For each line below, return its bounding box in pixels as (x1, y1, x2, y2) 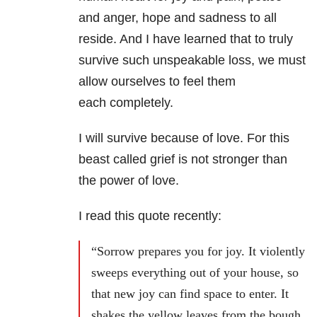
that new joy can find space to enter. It (91, 286, 289, 301)
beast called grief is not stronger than (79, 151, 287, 166)
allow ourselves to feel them (79, 74, 236, 88)
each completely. (79, 95, 173, 110)
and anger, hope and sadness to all (79, 10, 277, 25)
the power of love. (79, 173, 179, 188)
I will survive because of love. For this (79, 130, 289, 145)
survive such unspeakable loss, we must (79, 52, 306, 67)
